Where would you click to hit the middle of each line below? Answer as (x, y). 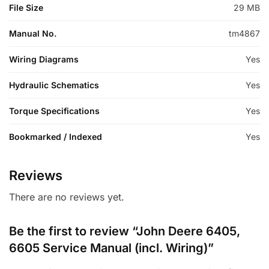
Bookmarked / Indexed (56, 137)
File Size (26, 8)
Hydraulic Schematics (54, 85)
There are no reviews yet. (67, 197)
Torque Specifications (54, 111)
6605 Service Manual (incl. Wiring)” (111, 248)
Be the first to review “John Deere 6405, (125, 231)
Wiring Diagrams (44, 59)
